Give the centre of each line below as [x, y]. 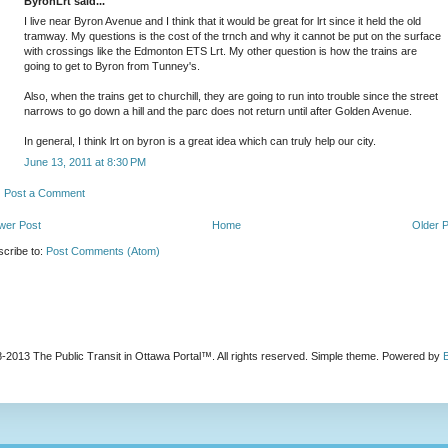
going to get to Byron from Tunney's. [112, 66]
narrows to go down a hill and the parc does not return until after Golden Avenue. [218, 111]
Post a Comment [44, 193]
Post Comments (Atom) [103, 250]
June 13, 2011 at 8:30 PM [85, 161]
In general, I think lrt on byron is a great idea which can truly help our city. [200, 141]
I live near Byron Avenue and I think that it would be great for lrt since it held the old [222, 21]
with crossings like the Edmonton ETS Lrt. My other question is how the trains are [220, 51]
